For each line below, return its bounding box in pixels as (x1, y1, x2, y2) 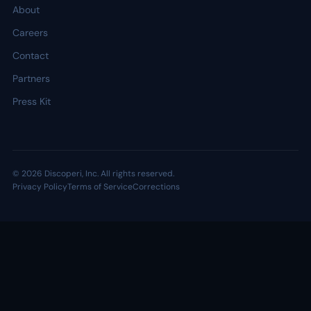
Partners (12, 72, 50, 85)
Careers (12, 26, 48, 39)
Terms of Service (67, 181, 133, 192)
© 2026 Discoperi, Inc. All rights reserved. (12, 168, 174, 179)
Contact (12, 49, 49, 62)
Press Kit (12, 95, 51, 108)
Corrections (133, 181, 180, 192)
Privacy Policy (12, 181, 67, 192)
